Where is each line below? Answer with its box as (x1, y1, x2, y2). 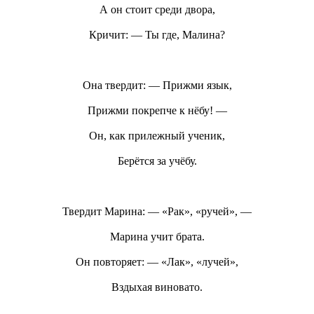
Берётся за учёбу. (117, 154, 197, 167)
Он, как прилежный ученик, (89, 129, 225, 142)
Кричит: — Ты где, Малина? (89, 28, 225, 41)
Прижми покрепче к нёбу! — (87, 104, 227, 116)
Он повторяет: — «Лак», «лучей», (76, 255, 238, 268)
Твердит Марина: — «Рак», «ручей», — (62, 205, 252, 217)
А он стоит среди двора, (99, 3, 215, 15)
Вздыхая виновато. (111, 280, 203, 293)
